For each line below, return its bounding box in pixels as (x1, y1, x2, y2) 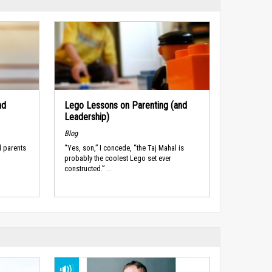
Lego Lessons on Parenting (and (64, 100, 187, 111)
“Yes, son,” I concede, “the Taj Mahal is (64, 143, 184, 153)
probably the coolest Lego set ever (64, 154, 171, 163)
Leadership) (64, 111, 109, 123)
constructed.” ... (64, 164, 112, 174)
